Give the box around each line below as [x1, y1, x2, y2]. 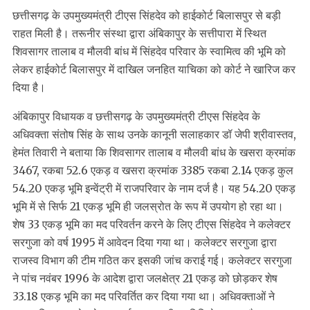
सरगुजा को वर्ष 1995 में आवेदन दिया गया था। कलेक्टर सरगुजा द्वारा [12, 235, 277, 250]
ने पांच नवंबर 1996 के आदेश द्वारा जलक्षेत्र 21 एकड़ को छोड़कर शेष [12, 271, 277, 286]
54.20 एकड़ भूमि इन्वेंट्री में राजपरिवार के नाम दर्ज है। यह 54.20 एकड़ [12, 181, 295, 196]
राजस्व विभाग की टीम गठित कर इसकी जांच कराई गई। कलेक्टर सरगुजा [12, 253, 292, 268]
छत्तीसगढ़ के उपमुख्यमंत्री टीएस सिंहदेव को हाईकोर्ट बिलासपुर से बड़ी [12, 8, 281, 23]
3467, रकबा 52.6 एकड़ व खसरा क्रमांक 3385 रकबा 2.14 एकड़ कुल [12, 163, 293, 178]
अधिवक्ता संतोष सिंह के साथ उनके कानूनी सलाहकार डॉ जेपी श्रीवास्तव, [12, 127, 296, 142]
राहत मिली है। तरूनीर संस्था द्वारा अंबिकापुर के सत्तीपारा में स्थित [12, 26, 266, 41]
